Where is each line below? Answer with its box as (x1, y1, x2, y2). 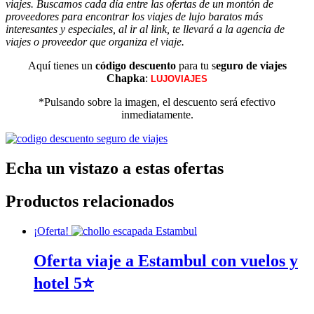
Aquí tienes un (27, 60, 95, 72)
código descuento (95, 60, 176, 72)
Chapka (107, 72, 145, 85)
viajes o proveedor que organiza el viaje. (6, 36, 184, 48)
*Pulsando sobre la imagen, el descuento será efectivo (39, 96, 275, 109)
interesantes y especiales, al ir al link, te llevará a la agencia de (6, 23, 285, 36)
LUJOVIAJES (151, 74, 207, 85)
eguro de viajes (215, 60, 287, 72)
